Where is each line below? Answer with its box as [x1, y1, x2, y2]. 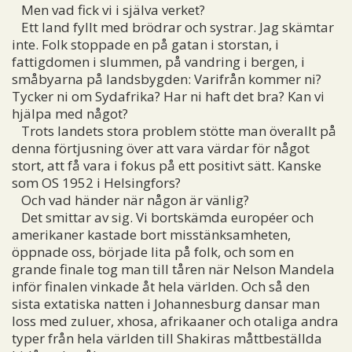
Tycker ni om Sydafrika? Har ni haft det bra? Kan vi [12, 86, 324, 105]
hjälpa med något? [12, 104, 128, 123]
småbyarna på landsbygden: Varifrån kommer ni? [12, 69, 321, 88]
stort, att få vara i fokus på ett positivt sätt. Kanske [12, 156, 321, 174]
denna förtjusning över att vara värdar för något [12, 138, 310, 157]
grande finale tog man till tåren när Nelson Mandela [12, 259, 335, 278]
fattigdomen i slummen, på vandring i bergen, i [12, 52, 305, 71]
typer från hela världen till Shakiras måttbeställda [12, 328, 322, 347]
